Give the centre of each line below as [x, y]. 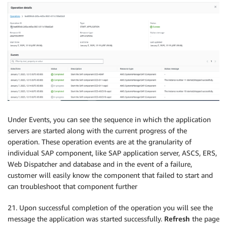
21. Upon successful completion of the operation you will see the [110, 207]
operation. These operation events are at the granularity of [100, 141]
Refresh [177, 218]
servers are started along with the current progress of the [97, 130]
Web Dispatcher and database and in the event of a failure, [100, 164]
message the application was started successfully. [86, 218]
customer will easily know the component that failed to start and [110, 175]
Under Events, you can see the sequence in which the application [109, 119]
